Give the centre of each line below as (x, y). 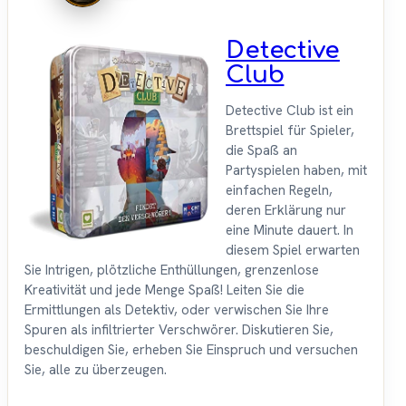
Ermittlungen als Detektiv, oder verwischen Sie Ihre (177, 310)
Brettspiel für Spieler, (290, 131)
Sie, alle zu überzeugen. (96, 370)
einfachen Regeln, (279, 191)
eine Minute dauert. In (290, 231)
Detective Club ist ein (290, 111)
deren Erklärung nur (286, 211)
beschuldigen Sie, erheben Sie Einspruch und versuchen (191, 350)
